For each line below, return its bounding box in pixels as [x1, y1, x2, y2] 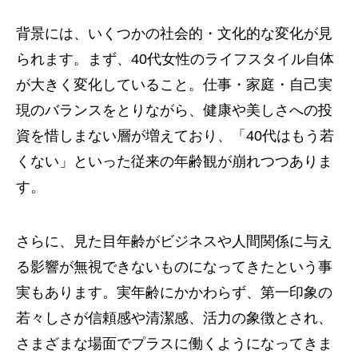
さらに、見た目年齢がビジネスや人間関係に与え [16, 233, 332, 249]
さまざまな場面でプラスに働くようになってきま [16, 336, 332, 352]
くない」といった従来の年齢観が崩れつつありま [16, 153, 332, 169]
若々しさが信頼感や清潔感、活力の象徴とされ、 [16, 310, 332, 326]
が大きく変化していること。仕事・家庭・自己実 [16, 77, 332, 93]
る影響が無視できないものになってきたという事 [16, 259, 332, 275]
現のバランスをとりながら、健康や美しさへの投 [16, 102, 332, 118]
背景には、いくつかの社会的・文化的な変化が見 [16, 26, 332, 42]
